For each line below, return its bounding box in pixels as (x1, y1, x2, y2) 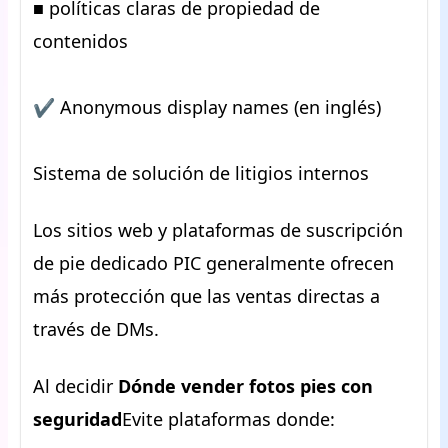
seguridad (33, 407, 122, 431)
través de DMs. (33, 317, 159, 341)
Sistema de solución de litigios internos (33, 161, 369, 185)
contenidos (33, 29, 128, 53)
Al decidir (33, 374, 118, 398)
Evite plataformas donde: (122, 407, 335, 431)
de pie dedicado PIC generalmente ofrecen (33, 251, 394, 275)
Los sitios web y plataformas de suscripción (33, 218, 403, 242)
